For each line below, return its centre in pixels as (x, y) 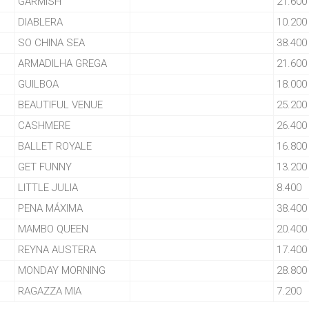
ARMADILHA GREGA (62, 63)
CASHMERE (44, 126)
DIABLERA (40, 22)
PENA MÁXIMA (50, 208)
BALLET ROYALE (55, 146)
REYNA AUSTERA (57, 250)
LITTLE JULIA (48, 188)
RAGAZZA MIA (50, 291)
